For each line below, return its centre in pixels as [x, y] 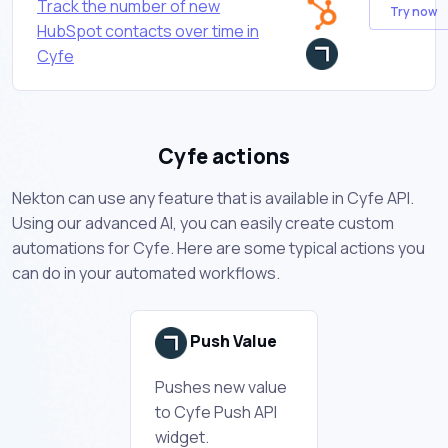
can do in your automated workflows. [146, 272]
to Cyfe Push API [216, 411]
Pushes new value [221, 386]
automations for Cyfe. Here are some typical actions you [218, 247]
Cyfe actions [224, 155]
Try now [413, 12]
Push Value [232, 341]
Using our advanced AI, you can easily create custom [203, 222]
